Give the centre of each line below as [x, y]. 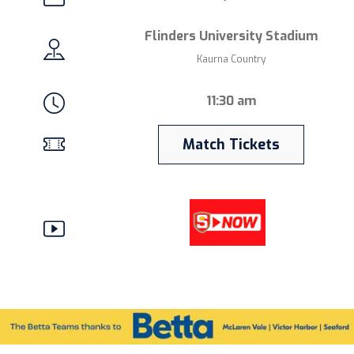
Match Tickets [231, 145]
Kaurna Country [231, 60]
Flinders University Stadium [231, 36]
